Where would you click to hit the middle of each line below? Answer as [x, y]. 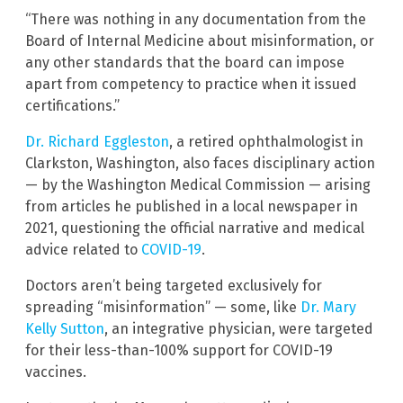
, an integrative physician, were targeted [239, 329]
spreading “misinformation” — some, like [163, 308]
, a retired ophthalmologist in [266, 142]
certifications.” [72, 106]
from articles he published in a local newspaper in [192, 207]
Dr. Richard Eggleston [97, 142]
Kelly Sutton [65, 329]
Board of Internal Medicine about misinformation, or [200, 41]
